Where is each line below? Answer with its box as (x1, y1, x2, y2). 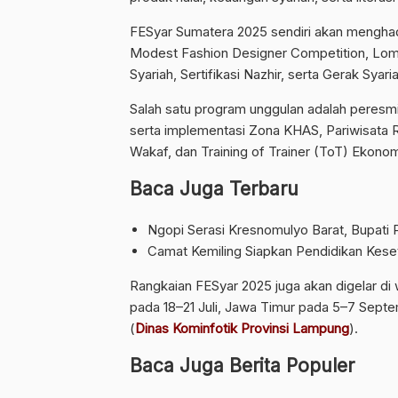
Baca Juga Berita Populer (130, 354, 354, 377)
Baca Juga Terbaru (130, 177, 298, 200)
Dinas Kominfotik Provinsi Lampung (135, 319, 349, 337)
